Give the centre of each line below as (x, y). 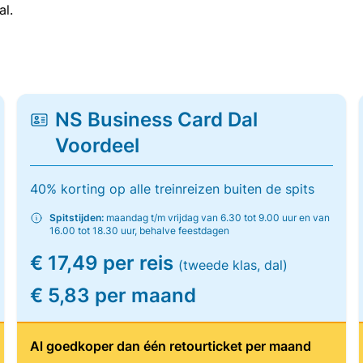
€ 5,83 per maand (113, 295)
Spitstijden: (77, 218)
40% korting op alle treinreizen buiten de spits (173, 189)
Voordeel (98, 145)
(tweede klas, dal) (233, 265)
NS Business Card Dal (157, 120)
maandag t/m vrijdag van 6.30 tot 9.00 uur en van (217, 218)
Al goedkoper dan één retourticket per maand (171, 346)
